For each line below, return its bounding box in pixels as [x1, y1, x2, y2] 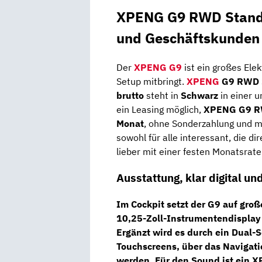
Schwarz [181, 89, 218, 102]
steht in [144, 89, 181, 102]
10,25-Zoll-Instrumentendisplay [116, 212, 261, 224]
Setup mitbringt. [116, 75, 187, 88]
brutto [116, 89, 144, 102]
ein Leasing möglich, [116, 104, 204, 116]
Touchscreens [116, 240, 177, 252]
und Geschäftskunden [116, 29, 260, 48]
